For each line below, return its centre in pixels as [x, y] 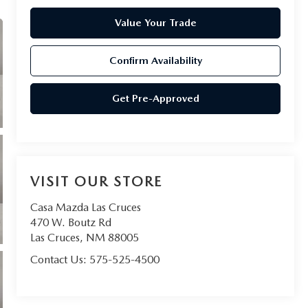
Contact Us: [60, 260]
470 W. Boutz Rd [71, 223]
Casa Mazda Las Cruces [86, 208]
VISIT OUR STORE [97, 182]
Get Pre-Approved [155, 98]
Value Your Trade [155, 22]
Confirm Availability [155, 60]
